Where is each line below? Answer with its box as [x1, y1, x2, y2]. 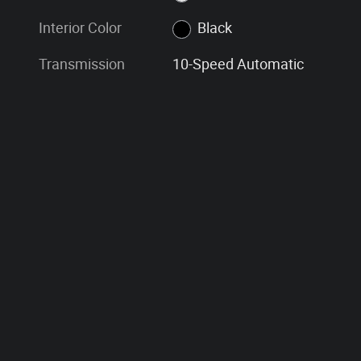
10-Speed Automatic [172, 56, 305, 73]
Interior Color [39, 19, 122, 37]
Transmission [39, 56, 125, 73]
